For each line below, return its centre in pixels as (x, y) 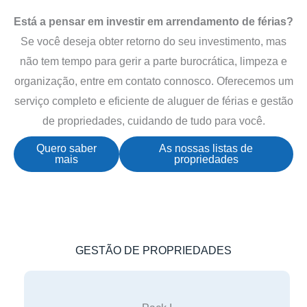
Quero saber (66, 148)
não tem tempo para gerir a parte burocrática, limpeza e (153, 61)
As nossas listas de (206, 148)
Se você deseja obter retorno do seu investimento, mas (153, 41)
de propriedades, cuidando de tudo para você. (153, 121)
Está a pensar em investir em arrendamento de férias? (153, 21)
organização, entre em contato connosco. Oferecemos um (153, 81)
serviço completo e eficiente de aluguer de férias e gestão (153, 101)
